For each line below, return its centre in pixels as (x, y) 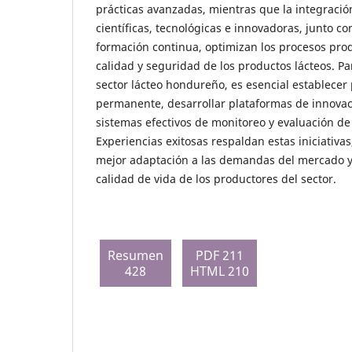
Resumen (136, 256)
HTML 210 (220, 271)
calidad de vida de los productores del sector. (216, 179)
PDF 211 (220, 256)
